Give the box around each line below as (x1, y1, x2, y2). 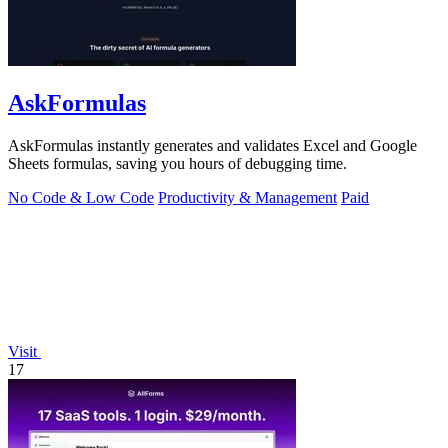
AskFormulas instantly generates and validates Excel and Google (8, 136, 417, 154)
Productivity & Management (158, 188, 337, 206)
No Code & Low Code (8, 188, 154, 206)
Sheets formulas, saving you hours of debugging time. (8, 154, 347, 172)
